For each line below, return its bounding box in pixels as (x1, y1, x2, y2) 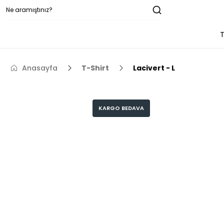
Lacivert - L (133, 63, 175, 73)
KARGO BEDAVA (98, 104, 144, 112)
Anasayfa (22, 63, 57, 73)
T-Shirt (81, 63, 109, 73)
